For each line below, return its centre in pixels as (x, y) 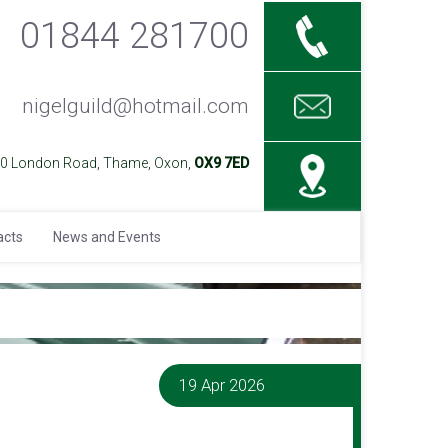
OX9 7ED (221, 163)
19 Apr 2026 (222, 385)
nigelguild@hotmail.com (135, 106)
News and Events (107, 237)
